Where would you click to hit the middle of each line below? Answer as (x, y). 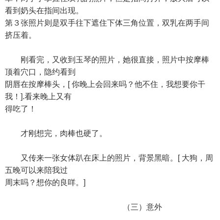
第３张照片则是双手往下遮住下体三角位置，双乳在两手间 (107, 23)
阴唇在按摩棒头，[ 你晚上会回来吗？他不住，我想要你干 (105, 84)
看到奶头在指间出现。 (44, 11)
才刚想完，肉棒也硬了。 (56, 133)
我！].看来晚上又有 (38, 96)
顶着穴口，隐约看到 (40, 72)
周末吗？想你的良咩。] (45, 182)
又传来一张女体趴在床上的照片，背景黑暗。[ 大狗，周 (109, 158)
